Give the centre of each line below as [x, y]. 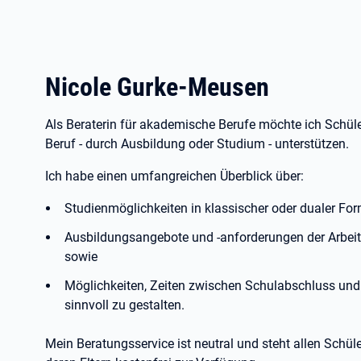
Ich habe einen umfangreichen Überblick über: [174, 176]
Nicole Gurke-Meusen [157, 87]
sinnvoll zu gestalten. [124, 305]
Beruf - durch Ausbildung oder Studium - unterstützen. [197, 144]
